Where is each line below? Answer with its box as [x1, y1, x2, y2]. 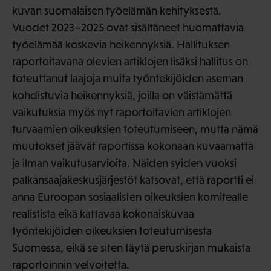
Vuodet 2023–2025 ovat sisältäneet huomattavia [12, 21, 244, 34]
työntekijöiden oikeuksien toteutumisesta [12, 224, 212, 238]
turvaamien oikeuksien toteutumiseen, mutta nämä [12, 123, 258, 136]
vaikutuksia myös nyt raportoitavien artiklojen [12, 106, 231, 119]
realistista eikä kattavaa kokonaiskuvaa [12, 207, 194, 221]
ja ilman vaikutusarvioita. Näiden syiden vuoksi [12, 157, 237, 170]
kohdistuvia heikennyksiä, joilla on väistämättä [12, 89, 232, 102]
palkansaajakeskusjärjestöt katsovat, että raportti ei [12, 174, 254, 187]
